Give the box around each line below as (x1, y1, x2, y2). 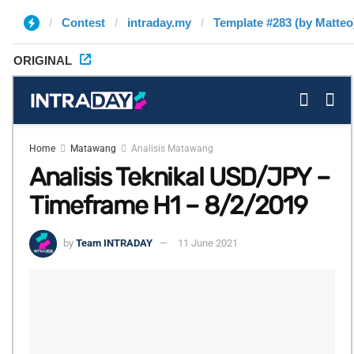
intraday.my (127, 16, 191, 29)
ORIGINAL (13, 54, 72, 67)
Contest (62, 16, 105, 29)
